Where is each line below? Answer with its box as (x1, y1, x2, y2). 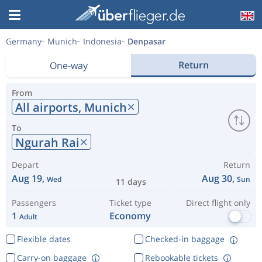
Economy (109, 209, 151, 222)
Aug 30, (202, 172, 237, 185)
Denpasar (127, 36, 166, 47)
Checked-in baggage (144, 233, 225, 244)
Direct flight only (185, 197, 250, 208)
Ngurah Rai (15, 134, 80, 150)
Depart (12, 159, 39, 170)
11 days (116, 176, 146, 187)
